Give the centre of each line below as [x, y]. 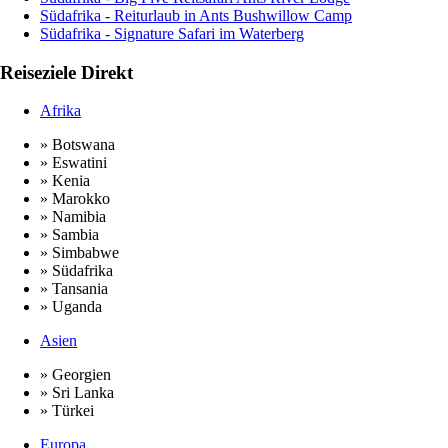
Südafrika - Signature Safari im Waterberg [172, 34]
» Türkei [67, 410]
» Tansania [74, 288]
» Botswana [77, 144]
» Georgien [75, 374]
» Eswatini [73, 162]
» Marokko [75, 198]
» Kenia [65, 180]
